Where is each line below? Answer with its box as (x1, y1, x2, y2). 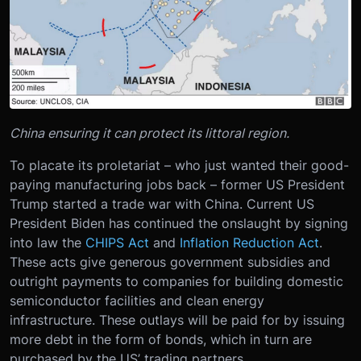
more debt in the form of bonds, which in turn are (10, 330, 312, 347)
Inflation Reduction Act (180, 234, 319, 251)
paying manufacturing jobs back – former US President (10, 176, 345, 193)
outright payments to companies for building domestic (10, 272, 343, 289)
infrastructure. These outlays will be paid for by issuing (10, 311, 345, 328)
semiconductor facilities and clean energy (10, 292, 264, 309)
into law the (10, 234, 85, 251)
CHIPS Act (85, 234, 149, 251)
